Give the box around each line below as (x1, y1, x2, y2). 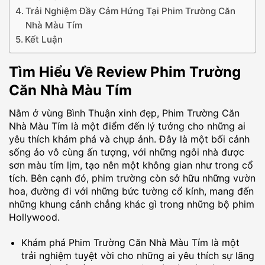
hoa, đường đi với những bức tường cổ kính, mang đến (9, 185, 254, 197)
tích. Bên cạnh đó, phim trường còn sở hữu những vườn (9, 172, 256, 184)
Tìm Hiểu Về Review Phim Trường (9, 63, 241, 80)
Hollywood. (9, 211, 60, 223)
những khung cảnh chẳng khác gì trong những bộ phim (9, 198, 254, 210)
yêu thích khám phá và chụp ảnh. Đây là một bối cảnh (9, 132, 250, 145)
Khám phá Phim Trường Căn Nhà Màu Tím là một (21, 236, 240, 248)
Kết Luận (25, 33, 63, 45)
